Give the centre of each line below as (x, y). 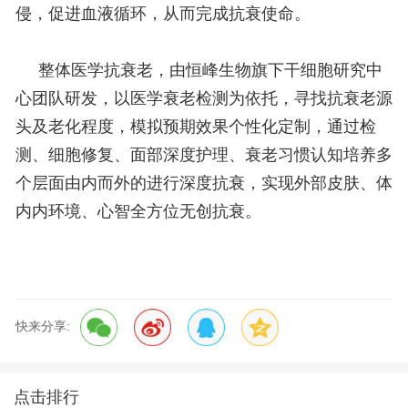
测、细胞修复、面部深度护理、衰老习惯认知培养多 (204, 155)
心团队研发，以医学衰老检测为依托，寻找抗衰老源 (204, 99)
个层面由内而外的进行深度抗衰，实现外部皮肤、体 (204, 184)
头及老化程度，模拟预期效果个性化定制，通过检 (195, 127)
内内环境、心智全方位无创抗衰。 (138, 212)
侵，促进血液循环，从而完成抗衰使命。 (163, 14)
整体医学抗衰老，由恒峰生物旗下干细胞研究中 (199, 71)
